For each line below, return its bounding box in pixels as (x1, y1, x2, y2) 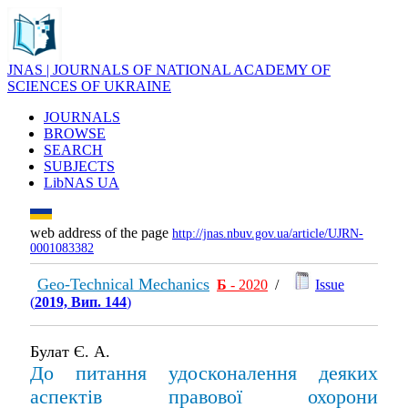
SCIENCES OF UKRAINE (7, 78, 171, 94)
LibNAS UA (44, 175, 119, 190)
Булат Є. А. (30, 342, 110, 361)
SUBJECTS (44, 158, 115, 174)
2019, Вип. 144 (35, 294, 127, 310)
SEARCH (44, 142, 103, 158)
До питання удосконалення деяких (30, 362, 378, 384)
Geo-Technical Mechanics (37, 275, 209, 293)
